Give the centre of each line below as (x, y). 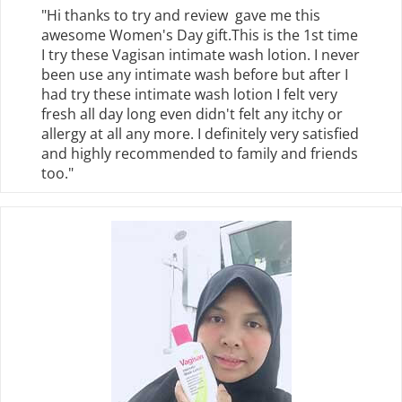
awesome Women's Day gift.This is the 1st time (200, 35)
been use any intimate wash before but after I (195, 75)
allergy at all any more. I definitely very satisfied (200, 134)
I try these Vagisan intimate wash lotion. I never (201, 55)
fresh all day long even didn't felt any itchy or (192, 114)
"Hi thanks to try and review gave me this (181, 16)
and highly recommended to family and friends (200, 154)
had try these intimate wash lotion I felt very (189, 95)
